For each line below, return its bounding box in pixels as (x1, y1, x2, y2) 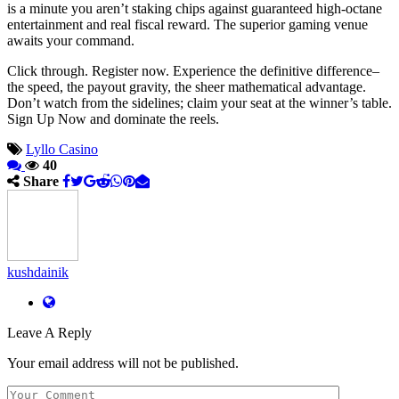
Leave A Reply (7, 325, 92, 341)
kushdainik (7, 265, 69, 281)
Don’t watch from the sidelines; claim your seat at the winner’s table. (7, 95, 392, 111)
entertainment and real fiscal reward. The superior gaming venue (7, 17, 368, 33)
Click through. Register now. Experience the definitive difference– (7, 63, 379, 79)
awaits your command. (7, 33, 134, 49)
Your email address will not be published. (7, 355, 239, 371)
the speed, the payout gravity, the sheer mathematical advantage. (7, 79, 366, 95)
